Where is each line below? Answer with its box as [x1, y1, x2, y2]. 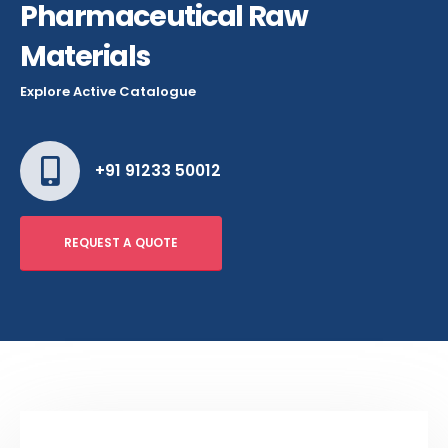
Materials [20, 36, 150, 77]
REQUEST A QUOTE [63, 235, 178, 252]
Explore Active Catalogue [20, 82, 196, 102]
